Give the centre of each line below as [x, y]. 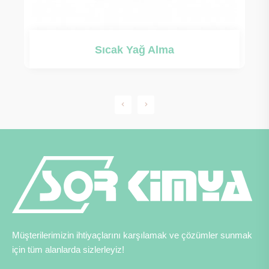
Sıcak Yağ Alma [134, 50]
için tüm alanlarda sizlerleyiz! [68, 250]
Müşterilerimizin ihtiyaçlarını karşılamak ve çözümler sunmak [132, 235]
